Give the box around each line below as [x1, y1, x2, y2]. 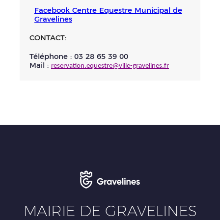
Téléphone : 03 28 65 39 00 [29, 52, 128, 61]
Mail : [29, 60, 51, 70]
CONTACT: [29, 33, 69, 43]
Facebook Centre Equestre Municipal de [34, 5, 182, 15]
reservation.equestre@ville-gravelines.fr [51, 62, 169, 70]
